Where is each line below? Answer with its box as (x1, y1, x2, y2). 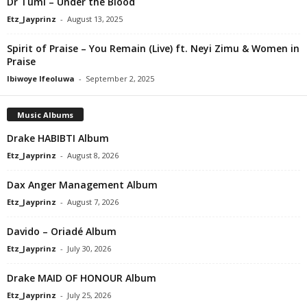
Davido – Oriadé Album (7, 224, 116, 238)
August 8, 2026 (67, 149, 119, 160)
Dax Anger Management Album (7, 177, 158, 191)
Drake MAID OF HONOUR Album (7, 271, 156, 284)
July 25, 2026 (67, 289, 111, 300)
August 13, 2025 (67, 13, 123, 24)
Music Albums (17, 109, 73, 120)
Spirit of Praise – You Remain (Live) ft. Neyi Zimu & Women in (7, 41, 299, 55)
